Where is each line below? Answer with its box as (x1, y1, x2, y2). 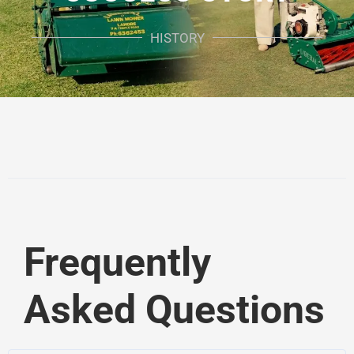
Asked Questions (24, 286, 325, 333)
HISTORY (149, 29, 205, 46)
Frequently (24, 239, 211, 285)
